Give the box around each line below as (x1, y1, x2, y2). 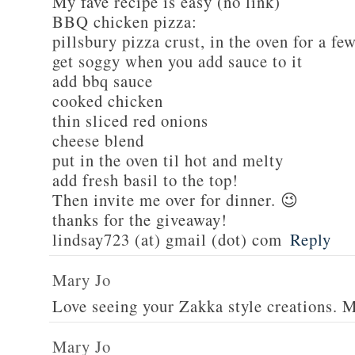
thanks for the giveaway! (52, 208, 227, 231)
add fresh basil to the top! (52, 169, 239, 191)
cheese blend (52, 129, 144, 151)
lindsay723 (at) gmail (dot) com (52, 228, 282, 250)
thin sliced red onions (52, 109, 208, 132)
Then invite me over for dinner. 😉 (52, 189, 299, 211)
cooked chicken (52, 90, 163, 112)
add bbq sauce (52, 70, 153, 92)
